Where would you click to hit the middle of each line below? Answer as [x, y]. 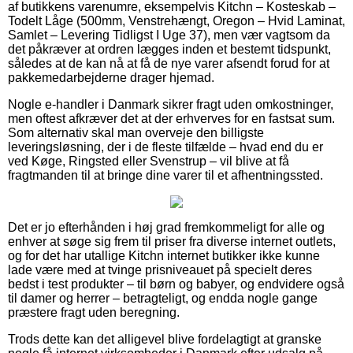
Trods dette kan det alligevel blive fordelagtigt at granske [165, 339]
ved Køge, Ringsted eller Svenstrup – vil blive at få [149, 161]
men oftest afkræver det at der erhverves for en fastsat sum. [171, 118]
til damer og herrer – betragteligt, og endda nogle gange [163, 298]
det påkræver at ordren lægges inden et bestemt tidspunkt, [169, 49]
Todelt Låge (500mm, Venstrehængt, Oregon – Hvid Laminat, [176, 20]
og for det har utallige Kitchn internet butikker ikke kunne [164, 255]
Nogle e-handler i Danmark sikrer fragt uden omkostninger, [171, 104]
